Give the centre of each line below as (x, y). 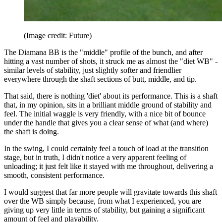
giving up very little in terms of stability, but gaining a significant (104, 210)
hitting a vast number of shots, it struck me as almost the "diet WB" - (111, 61)
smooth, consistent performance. (54, 175)
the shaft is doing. (31, 131)
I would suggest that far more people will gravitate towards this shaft (111, 192)
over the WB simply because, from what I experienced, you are (103, 201)
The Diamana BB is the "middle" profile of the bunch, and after (103, 52)
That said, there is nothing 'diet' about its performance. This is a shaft (111, 96)
